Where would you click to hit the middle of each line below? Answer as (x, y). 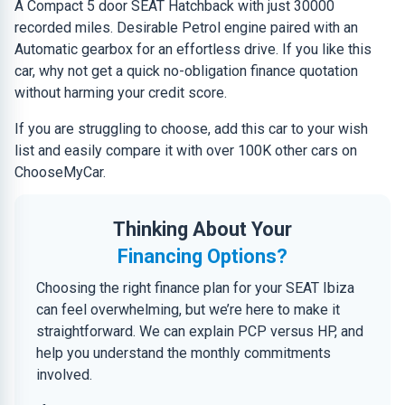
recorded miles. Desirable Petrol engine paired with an (186, 28)
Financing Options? (202, 256)
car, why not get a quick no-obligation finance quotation (186, 71)
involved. (64, 375)
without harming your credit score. (121, 93)
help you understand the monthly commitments (184, 353)
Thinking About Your (202, 229)
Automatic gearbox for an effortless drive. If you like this (193, 49)
